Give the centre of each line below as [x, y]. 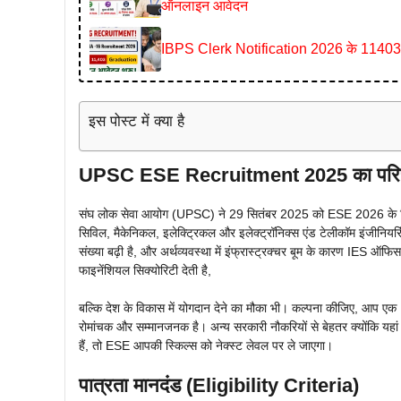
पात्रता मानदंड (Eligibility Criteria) [219, 385]
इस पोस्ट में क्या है [137, 121]
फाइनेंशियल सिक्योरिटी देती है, [145, 270]
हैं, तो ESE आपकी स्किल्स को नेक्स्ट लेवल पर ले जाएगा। [206, 345]
